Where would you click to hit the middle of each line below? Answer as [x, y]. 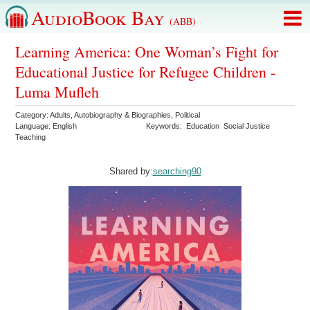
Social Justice [247, 126]
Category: [33, 115]
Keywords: [166, 126]
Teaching [31, 137]
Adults [61, 115]
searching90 [177, 172]
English [65, 126]
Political [188, 115]
